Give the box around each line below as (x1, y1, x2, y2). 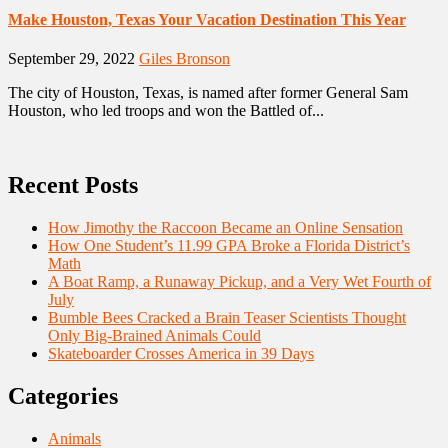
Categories (8, 383, 118, 410)
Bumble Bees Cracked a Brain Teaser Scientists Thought (48, 309, 406, 327)
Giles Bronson (139, 50, 230, 68)
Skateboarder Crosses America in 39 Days (48, 345, 314, 363)
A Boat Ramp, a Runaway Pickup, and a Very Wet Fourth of (48, 273, 431, 291)
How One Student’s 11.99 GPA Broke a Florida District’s (48, 237, 410, 255)
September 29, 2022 (8, 50, 139, 68)
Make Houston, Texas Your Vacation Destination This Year (8, 11, 406, 29)
